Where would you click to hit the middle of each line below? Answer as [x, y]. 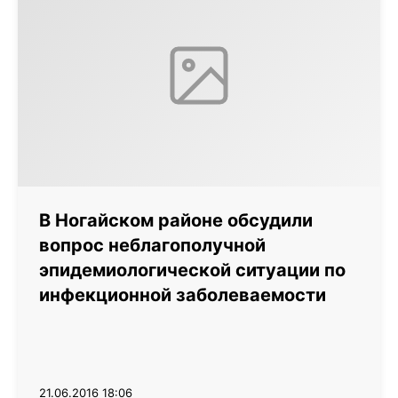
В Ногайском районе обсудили [176, 220]
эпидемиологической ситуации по [192, 270]
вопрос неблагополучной [152, 245]
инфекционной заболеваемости [183, 295]
